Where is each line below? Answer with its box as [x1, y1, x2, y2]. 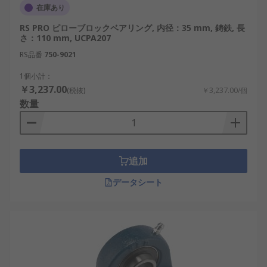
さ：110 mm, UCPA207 [20, 32, 111, 44]
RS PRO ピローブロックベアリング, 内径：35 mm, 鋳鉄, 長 [20, 22, 245, 33]
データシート [113, 176, 163, 188]
